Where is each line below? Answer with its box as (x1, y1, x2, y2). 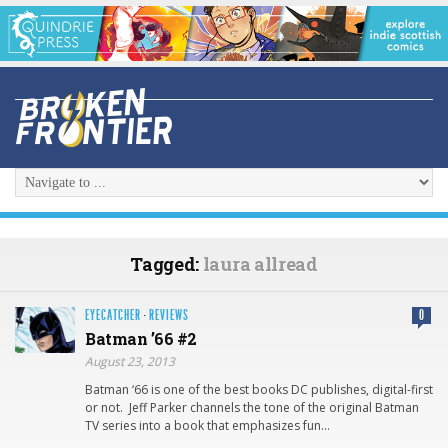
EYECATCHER (85, 307, 141, 325)
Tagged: (130, 252, 203, 277)
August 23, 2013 (85, 353, 175, 371)
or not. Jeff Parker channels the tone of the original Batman (85, 399, 419, 417)
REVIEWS (149, 307, 189, 325)
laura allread (202, 252, 318, 277)
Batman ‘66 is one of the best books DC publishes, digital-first (85, 381, 433, 399)
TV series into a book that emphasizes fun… (85, 417, 330, 435)
